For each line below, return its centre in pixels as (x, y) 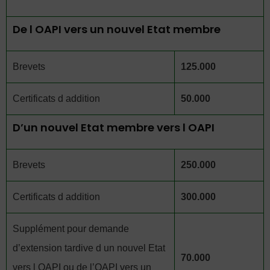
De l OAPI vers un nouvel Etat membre (117, 29)
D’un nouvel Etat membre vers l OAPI (114, 127)
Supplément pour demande (71, 229)
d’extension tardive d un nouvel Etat (89, 248)
